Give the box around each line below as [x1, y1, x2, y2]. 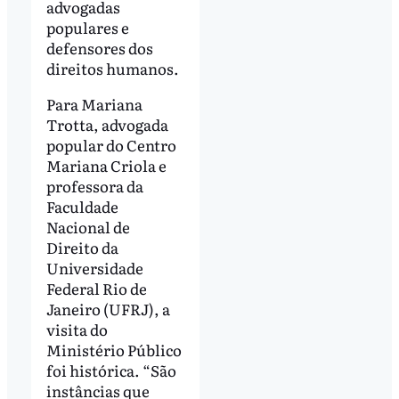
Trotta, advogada [45, 112, 168, 135]
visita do [45, 317, 108, 340]
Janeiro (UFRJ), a [45, 297, 170, 320]
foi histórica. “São [45, 358, 176, 381]
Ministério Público [45, 338, 182, 361]
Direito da [45, 235, 118, 258]
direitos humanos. [45, 56, 179, 79]
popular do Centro [45, 133, 176, 156]
